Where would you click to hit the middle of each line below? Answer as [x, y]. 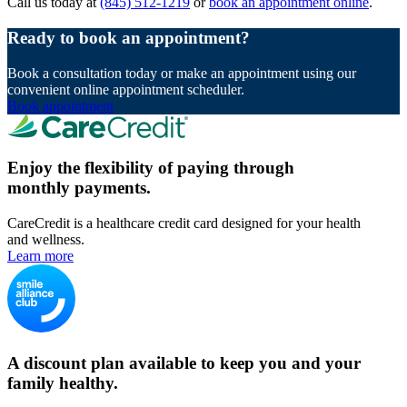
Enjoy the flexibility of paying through [151, 168]
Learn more [40, 256]
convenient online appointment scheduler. [126, 89]
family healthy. [63, 382]
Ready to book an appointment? [129, 37]
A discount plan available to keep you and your [184, 362]
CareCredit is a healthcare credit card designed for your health [184, 223]
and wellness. [46, 239]
